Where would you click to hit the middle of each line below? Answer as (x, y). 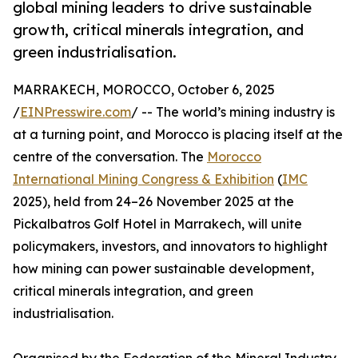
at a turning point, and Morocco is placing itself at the (178, 135)
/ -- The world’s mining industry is (233, 112)
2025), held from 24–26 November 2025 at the (153, 202)
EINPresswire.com (76, 112)
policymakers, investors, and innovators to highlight (170, 247)
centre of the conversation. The (110, 157)
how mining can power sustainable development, (163, 269)
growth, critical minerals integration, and (158, 30)
